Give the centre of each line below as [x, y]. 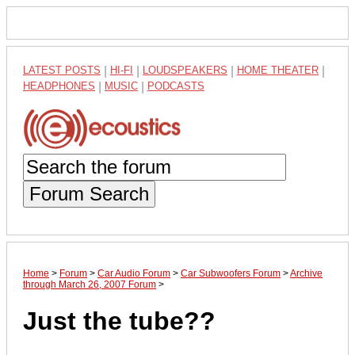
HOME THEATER [278, 70]
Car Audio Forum [134, 273]
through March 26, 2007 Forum [90, 284]
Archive [306, 273]
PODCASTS [176, 86]
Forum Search [89, 193]
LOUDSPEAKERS [185, 70]
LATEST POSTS [62, 70]
